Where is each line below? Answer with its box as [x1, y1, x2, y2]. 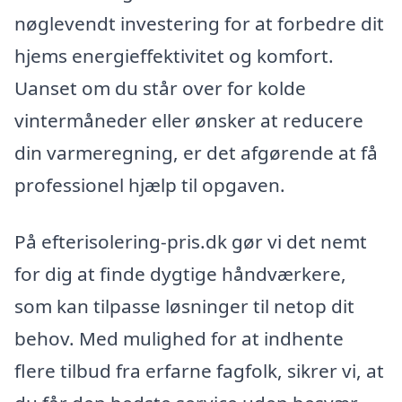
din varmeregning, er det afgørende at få [14, 139, 378, 165]
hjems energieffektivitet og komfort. [14, 42, 334, 68]
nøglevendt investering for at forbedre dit [14, 10, 384, 36]
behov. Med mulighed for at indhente [14, 326, 344, 352]
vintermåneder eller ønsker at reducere [14, 107, 363, 133]
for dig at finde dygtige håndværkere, [14, 261, 346, 287]
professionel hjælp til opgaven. [14, 171, 285, 197]
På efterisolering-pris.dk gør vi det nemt [14, 229, 367, 255]
